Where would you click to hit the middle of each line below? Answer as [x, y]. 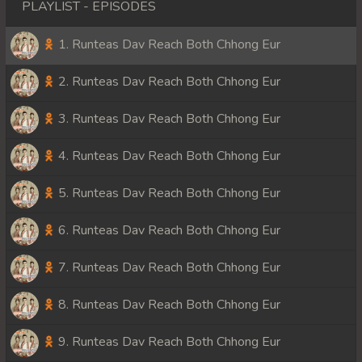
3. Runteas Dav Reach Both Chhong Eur [168, 119]
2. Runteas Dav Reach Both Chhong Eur [168, 82]
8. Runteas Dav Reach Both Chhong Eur [168, 305]
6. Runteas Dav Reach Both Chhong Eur [168, 231]
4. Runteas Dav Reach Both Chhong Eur [168, 156]
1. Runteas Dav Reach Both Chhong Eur [168, 45]
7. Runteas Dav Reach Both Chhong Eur [168, 268]
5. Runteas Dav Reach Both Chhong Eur [168, 194]
